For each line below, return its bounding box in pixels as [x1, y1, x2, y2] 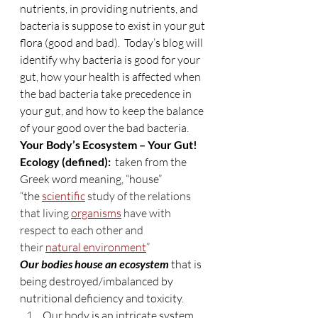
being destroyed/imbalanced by [20, 274, 175, 288]
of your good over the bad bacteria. [20, 121, 189, 135]
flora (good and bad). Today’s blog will [20, 35, 205, 50]
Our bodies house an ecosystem [20, 257, 169, 270]
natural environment [45, 240, 146, 254]
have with [121, 206, 173, 220]
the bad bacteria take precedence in [20, 87, 194, 101]
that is [169, 257, 204, 271]
